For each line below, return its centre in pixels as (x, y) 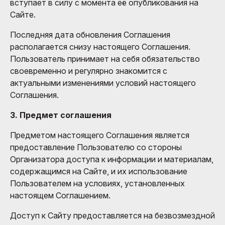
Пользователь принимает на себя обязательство (105, 59)
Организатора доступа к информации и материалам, (112, 159)
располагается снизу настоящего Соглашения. (100, 46)
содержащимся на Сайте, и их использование (99, 171)
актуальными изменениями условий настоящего (103, 83)
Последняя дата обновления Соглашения (90, 34)
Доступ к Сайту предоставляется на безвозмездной (113, 215)
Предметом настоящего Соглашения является (100, 135)
